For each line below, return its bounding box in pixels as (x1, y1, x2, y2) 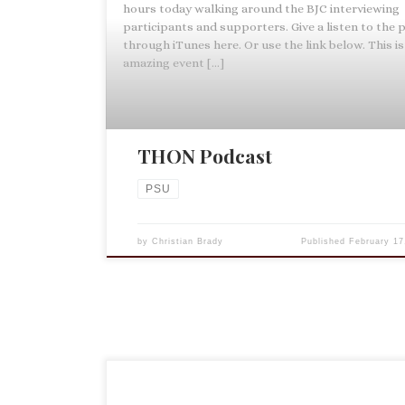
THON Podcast (137, 143, 273, 169)
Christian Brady (152, 237, 224, 247)
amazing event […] (122, 55, 224, 70)
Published (301, 237, 350, 247)
